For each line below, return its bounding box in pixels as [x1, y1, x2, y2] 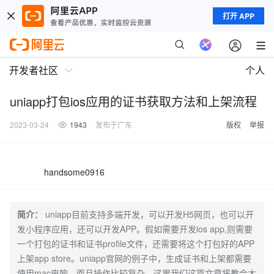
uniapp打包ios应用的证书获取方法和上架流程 [10, 92, 257, 110]
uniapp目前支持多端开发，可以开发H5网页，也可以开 [45, 208, 254, 220]
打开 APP [223, 10, 254, 21]
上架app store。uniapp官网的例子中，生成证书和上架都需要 [17, 252, 251, 264]
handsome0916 [44, 166, 105, 178]
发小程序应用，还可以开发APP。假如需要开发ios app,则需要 [17, 223, 253, 235]
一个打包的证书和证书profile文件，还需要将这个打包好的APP [17, 237, 254, 250]
